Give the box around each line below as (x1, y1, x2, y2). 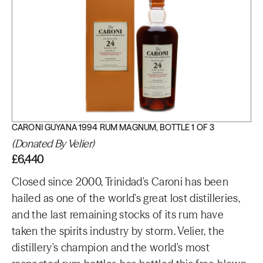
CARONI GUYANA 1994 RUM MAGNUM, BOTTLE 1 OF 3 (12, 122, 215, 133)
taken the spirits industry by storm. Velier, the (12, 224, 225, 238)
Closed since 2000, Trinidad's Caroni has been (12, 175, 229, 188)
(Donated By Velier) (12, 137, 95, 150)
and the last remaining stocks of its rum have (12, 208, 224, 221)
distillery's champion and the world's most (12, 241, 210, 254)
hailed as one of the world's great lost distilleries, (12, 191, 241, 205)
